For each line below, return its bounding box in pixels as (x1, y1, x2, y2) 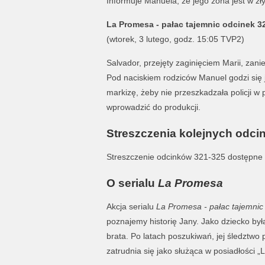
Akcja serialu (106, 202, 156, 211)
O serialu (106, 177, 158, 189)
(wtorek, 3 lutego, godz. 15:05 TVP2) (106, 34, 244, 44)
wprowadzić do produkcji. (106, 102, 201, 112)
